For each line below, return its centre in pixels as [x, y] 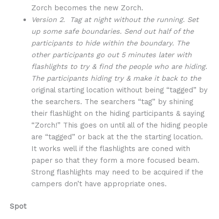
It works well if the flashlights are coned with [110, 148]
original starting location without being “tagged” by [119, 90]
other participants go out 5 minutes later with [111, 55]
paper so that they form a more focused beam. [116, 160]
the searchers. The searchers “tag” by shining [112, 101]
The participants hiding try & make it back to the [116, 78]
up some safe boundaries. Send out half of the [112, 31]
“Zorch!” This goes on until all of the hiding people [119, 125]
